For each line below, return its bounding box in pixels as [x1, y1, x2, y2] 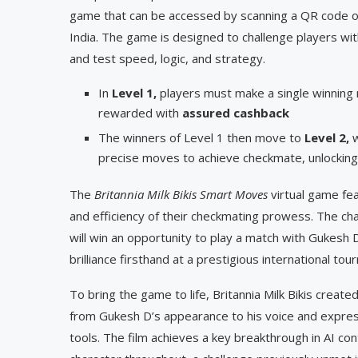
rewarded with [98, 104, 182, 121]
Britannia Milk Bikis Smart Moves [94, 185, 268, 202]
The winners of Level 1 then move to [98, 129, 304, 145]
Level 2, [304, 129, 352, 145]
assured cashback [182, 104, 289, 121]
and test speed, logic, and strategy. [70, 50, 265, 66]
